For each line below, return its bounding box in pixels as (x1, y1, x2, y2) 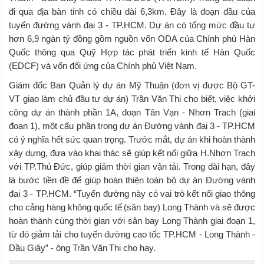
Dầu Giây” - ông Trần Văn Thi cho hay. (9, 242, 156, 253)
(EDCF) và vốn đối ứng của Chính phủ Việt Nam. (9, 60, 197, 71)
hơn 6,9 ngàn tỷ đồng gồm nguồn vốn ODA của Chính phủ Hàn (9, 33, 255, 44)
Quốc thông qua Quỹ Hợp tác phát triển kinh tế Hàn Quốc (9, 47, 255, 57)
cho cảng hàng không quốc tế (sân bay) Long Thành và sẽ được (9, 202, 255, 212)
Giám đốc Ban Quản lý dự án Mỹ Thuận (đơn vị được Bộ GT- (9, 80, 255, 90)
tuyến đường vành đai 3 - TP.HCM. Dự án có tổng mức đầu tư (9, 19, 255, 30)
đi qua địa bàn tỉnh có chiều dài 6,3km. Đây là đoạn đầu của (9, 6, 255, 16)
